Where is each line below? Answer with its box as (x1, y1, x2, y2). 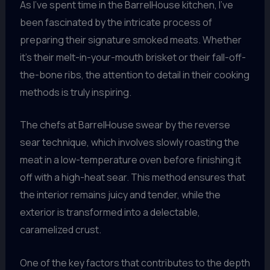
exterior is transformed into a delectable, (19, 206, 200, 219)
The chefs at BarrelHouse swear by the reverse (19, 118, 230, 132)
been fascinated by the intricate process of (19, 15, 212, 29)
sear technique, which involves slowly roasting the (19, 136, 239, 149)
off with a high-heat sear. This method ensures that (19, 171, 245, 184)
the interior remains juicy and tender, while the (19, 188, 221, 202)
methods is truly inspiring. (19, 85, 131, 99)
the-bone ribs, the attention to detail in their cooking (19, 67, 250, 81)
